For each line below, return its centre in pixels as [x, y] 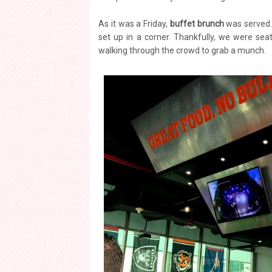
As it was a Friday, [134, 24]
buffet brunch [197, 24]
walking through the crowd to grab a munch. [183, 50]
